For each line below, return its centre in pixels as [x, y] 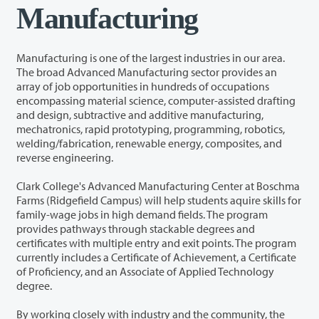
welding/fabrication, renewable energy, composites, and [66, 143]
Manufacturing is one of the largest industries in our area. [151, 57]
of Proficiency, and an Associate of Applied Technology [145, 271]
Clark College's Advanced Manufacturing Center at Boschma [158, 185]
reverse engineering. [65, 157]
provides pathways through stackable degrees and [136, 228]
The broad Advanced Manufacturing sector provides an [104, 72]
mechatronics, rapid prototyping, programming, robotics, [151, 129]
